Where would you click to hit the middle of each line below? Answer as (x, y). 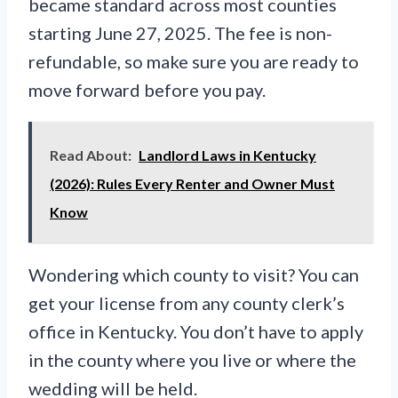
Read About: (91, 155)
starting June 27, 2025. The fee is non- (180, 33)
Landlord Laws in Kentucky (227, 155)
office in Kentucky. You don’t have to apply (196, 332)
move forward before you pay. (147, 90)
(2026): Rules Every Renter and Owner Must (192, 184)
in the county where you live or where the (192, 360)
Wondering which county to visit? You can (194, 275)
